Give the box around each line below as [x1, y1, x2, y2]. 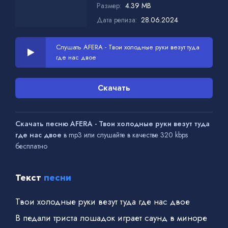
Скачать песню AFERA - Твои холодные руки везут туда [15, 118, 210, 129]
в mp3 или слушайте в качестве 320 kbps [62, 129, 188, 140]
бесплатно [15, 140, 47, 151]
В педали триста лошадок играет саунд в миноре [15, 211, 207, 224]
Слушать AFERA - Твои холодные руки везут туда [56, 42, 199, 52]
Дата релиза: [97, 14, 137, 25]
